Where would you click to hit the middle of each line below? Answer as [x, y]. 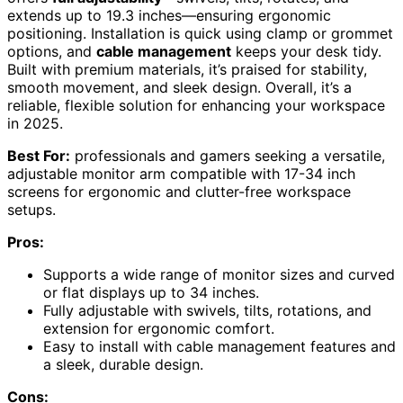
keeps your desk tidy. [306, 51]
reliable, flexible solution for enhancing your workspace [196, 105]
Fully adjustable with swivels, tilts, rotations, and [207, 310]
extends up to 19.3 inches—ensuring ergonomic [169, 15]
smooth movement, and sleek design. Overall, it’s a [179, 87]
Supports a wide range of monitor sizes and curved [219, 274]
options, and [52, 51]
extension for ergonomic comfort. [159, 328]
